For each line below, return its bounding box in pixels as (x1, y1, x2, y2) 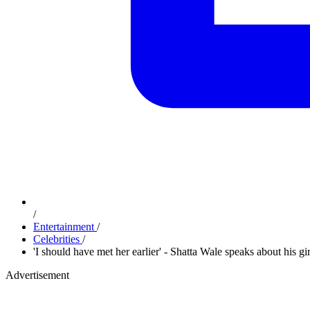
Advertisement (6, 269, 69, 281)
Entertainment (33, 221, 97, 232)
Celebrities (33, 233, 82, 245)
